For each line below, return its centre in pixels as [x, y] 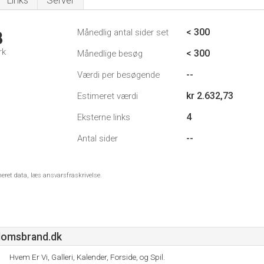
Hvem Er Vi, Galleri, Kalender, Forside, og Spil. [87, 257]
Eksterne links [104, 117]
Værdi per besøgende [118, 75]
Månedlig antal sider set [123, 32]
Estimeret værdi [108, 96]
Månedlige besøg [110, 54]
